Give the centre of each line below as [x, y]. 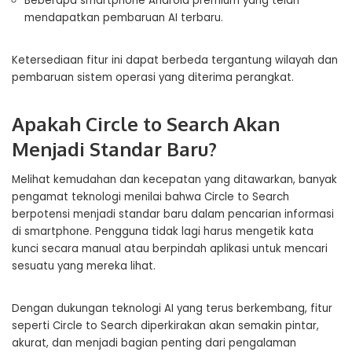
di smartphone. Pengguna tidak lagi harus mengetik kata [163, 231]
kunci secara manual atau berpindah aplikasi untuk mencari [170, 249]
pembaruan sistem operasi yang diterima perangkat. [153, 77]
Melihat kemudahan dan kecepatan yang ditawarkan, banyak [174, 180]
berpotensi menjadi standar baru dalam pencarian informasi [173, 214]
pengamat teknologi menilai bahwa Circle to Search [150, 197]
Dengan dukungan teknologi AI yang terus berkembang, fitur [172, 308]
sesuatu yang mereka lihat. [84, 266]
